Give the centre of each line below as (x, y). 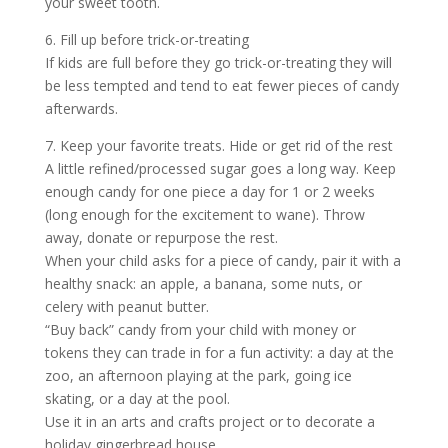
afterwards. (81, 108)
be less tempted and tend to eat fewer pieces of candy (221, 85)
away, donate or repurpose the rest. (161, 237)
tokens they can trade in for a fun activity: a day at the (219, 352)
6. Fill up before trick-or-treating (146, 39)
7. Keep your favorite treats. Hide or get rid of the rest (218, 145)
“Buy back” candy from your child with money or (200, 329)
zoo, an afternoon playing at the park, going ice (198, 375)
